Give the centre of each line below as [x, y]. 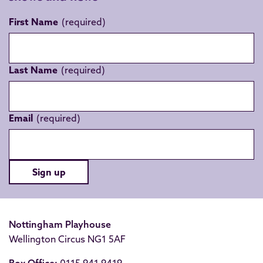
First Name [33, 22]
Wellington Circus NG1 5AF [67, 239]
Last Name [33, 70]
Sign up [49, 172]
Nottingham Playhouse [60, 224]
